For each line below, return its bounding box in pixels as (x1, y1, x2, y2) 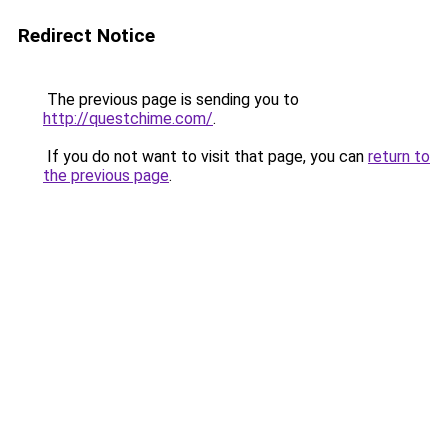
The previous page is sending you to (43, 90, 299, 109)
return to (368, 147, 430, 166)
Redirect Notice (18, 24, 155, 47)
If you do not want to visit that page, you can (43, 147, 368, 166)
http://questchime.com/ (43, 109, 213, 128)
